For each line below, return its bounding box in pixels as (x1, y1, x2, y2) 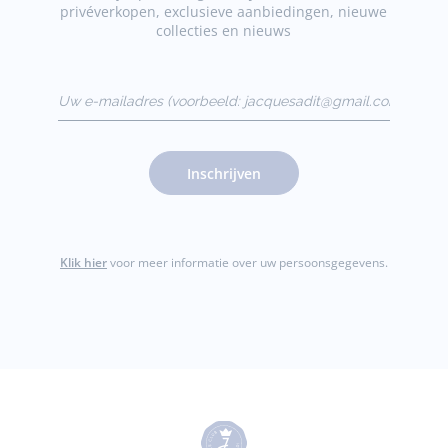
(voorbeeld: (56, 94, 132, 113)
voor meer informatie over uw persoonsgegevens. (106, 254, 388, 271)
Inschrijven (186, 163, 261, 183)
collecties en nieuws (156, 21, 292, 40)
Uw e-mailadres (56, 78, 162, 97)
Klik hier (59, 254, 107, 271)
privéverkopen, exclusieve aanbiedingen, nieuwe (60, 2, 388, 21)
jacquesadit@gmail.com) (56, 110, 221, 129)
